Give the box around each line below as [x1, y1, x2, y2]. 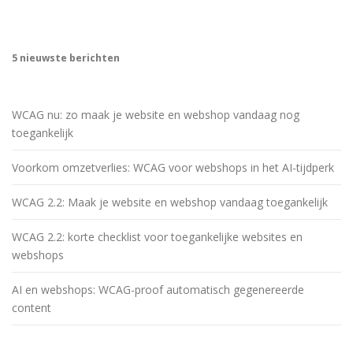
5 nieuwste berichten [12, 50, 120, 65]
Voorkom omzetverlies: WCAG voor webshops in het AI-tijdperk [12, 159, 334, 175]
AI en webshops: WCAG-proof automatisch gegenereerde [12, 281, 304, 297]
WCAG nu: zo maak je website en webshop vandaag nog [12, 106, 299, 122]
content [12, 299, 51, 315]
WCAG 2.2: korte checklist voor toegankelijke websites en [12, 229, 303, 244]
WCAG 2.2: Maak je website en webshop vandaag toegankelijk [12, 194, 328, 210]
